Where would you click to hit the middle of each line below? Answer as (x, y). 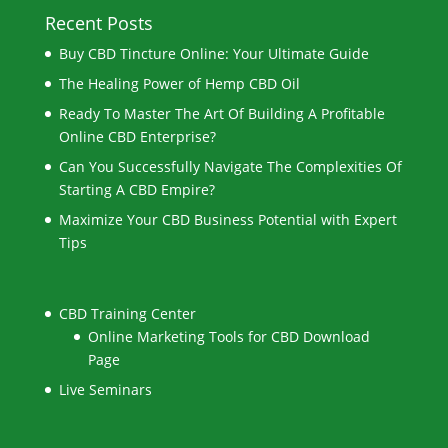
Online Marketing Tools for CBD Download (228, 337)
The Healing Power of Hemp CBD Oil (179, 84)
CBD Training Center (127, 314)
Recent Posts (98, 23)
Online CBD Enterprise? (137, 137)
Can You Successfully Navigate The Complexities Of (230, 167)
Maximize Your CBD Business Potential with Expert (227, 220)
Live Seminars (105, 390)
